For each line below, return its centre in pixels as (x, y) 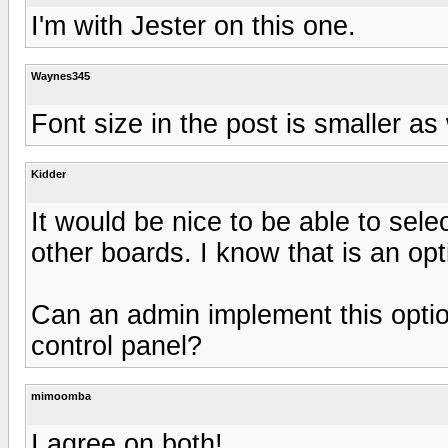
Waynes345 (60, 75)
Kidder (48, 173)
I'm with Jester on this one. (193, 25)
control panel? (116, 345)
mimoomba (61, 395)
